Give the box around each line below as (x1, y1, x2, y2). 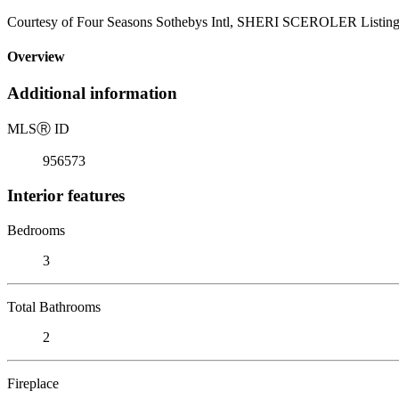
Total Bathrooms (7, 298, 101, 314)
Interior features (7, 185, 125, 205)
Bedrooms (7, 222, 65, 238)
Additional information (7, 84, 177, 103)
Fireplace (7, 375, 59, 391)
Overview (7, 49, 65, 65)
